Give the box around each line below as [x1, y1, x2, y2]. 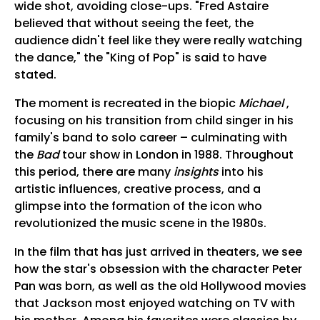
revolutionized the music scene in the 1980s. [14, 215, 266, 232]
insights [173, 164, 219, 181]
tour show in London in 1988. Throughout [59, 146, 294, 164]
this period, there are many [14, 164, 174, 181]
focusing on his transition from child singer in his [14, 112, 294, 129]
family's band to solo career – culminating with [14, 129, 287, 146]
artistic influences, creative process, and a [14, 181, 261, 198]
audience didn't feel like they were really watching [14, 32, 302, 49]
